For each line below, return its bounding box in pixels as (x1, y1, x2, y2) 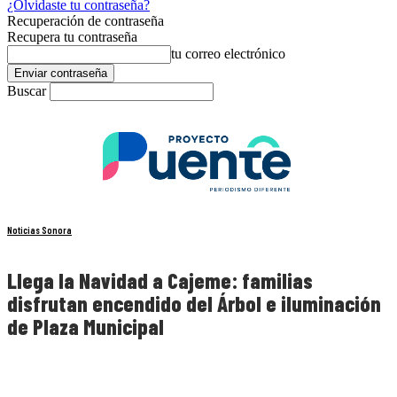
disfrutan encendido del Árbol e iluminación (7, 291, 381, 317)
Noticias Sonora (7, 224, 72, 237)
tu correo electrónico (171, 46, 285, 61)
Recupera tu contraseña (7, 29, 137, 44)
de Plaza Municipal (7, 314, 164, 340)
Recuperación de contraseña (7, 13, 164, 28)
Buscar (7, 83, 46, 98)
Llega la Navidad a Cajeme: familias (7, 268, 313, 294)
